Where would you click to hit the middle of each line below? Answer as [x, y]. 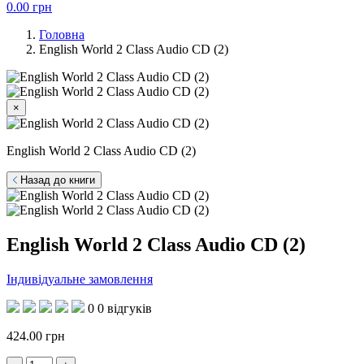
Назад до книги [56, 180]
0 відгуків [125, 308]
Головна [62, 35]
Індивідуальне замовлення [80, 279]
